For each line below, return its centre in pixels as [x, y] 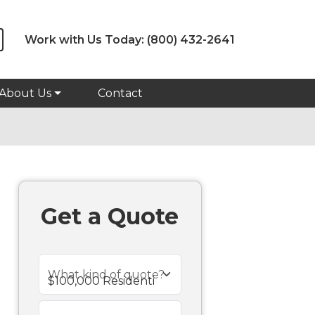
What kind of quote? [106, 275]
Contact [121, 93]
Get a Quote [110, 216]
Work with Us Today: [84, 39]
